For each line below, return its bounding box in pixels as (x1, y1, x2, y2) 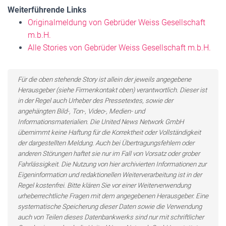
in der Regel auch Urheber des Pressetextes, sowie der (18, 97, 173, 104)
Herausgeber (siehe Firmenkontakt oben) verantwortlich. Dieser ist (18, 86, 207, 94)
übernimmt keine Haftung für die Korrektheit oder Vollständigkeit (18, 129, 201, 136)
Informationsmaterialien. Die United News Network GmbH (18, 118, 184, 126)
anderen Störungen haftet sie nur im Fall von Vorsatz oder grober (18, 150, 200, 157)
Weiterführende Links (8, 5, 86, 15)
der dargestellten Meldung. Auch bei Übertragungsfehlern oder (18, 139, 194, 147)
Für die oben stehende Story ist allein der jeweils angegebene (18, 76, 191, 83)
